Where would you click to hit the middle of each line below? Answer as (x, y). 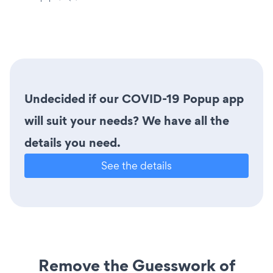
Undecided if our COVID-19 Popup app (134, 98)
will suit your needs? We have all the (127, 120)
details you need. (73, 142)
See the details (136, 165)
